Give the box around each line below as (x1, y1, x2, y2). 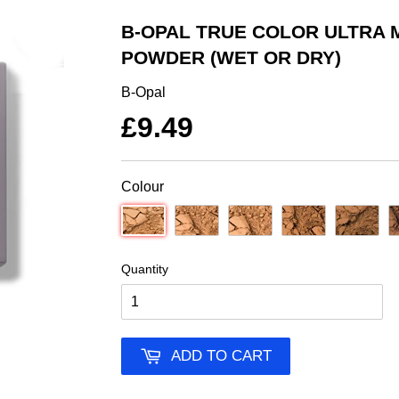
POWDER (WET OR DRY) (121, 47, 341, 69)
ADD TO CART (171, 346, 272, 364)
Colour (121, 178, 164, 194)
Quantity (121, 261, 168, 276)
